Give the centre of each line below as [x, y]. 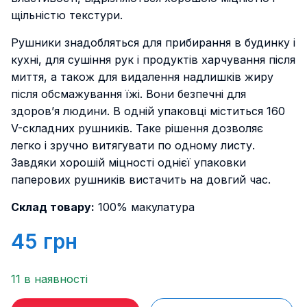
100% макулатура [145, 207]
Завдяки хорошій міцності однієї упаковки [128, 162]
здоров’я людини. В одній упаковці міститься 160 [148, 111]
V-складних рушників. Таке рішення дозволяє [137, 128]
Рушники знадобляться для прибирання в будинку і [153, 42]
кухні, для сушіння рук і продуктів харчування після [153, 60]
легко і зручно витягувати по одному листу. [133, 145]
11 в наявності [49, 279]
